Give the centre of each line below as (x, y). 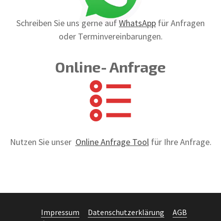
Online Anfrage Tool (112, 142)
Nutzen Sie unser (42, 142)
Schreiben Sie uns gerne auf (68, 23)
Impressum (60, 213)
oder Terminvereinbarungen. (110, 37)
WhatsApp (137, 23)
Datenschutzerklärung (126, 213)
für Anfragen (180, 23)
